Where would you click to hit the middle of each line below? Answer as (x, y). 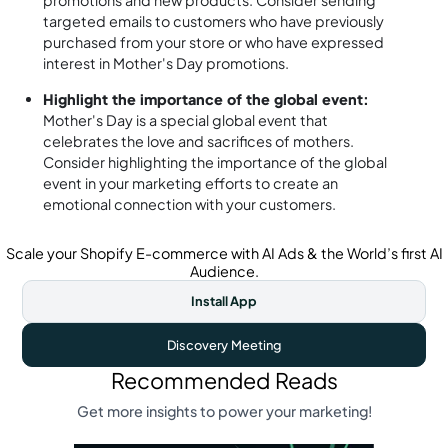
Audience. (224, 270)
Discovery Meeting (224, 345)
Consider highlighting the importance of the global (215, 161)
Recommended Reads (224, 380)
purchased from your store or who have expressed (214, 42)
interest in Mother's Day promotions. (166, 63)
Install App (224, 301)
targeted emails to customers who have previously (214, 21)
